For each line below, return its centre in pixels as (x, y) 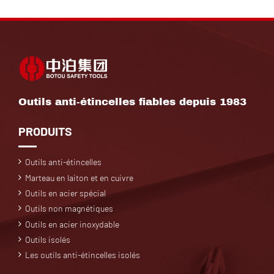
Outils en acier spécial (66, 193)
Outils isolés (48, 240)
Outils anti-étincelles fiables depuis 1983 (132, 102)
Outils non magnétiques (69, 209)
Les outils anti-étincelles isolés (83, 255)
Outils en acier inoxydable (72, 224)
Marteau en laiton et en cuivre (80, 177)
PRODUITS (45, 131)
